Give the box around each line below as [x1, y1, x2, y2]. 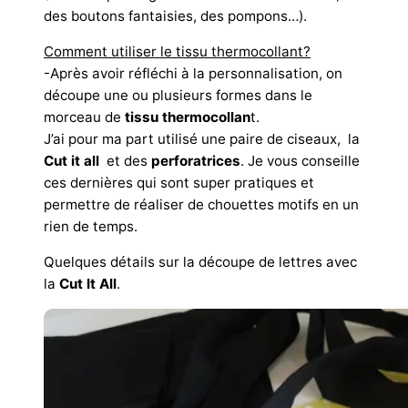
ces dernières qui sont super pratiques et [44, 174, 314, 192]
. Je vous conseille [240, 152, 360, 170]
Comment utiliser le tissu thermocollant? [44, 43, 311, 61]
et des [103, 152, 151, 170]
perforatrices [151, 152, 240, 170]
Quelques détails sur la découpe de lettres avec [44, 253, 357, 271]
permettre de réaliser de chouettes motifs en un [44, 196, 359, 214]
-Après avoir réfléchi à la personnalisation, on [44, 65, 342, 83]
